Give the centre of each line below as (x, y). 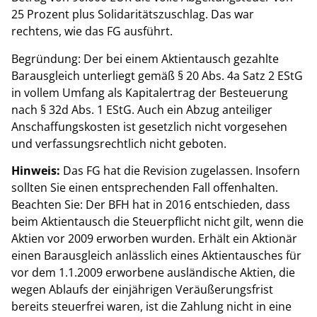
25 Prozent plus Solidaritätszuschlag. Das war (133, 15)
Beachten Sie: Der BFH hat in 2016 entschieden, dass (151, 205)
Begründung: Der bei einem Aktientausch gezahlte (145, 58)
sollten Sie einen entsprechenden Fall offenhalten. (145, 188)
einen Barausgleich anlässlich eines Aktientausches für (156, 256)
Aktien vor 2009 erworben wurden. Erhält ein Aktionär (154, 239)
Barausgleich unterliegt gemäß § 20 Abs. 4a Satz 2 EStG (157, 75)
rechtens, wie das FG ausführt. (92, 31)
